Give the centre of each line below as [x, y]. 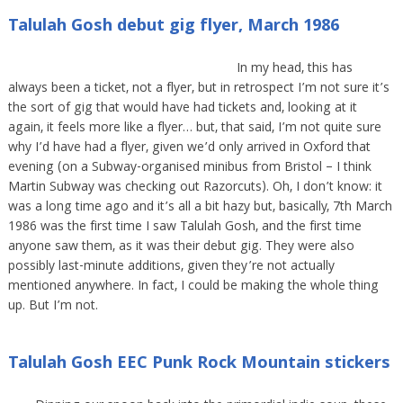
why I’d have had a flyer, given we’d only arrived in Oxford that [189, 149]
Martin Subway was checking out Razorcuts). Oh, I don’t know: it [195, 188]
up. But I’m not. [53, 307]
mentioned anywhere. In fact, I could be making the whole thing [193, 287]
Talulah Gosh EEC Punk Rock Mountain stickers [199, 365]
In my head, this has [294, 70]
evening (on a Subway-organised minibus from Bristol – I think [189, 169]
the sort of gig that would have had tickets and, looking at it [182, 109]
